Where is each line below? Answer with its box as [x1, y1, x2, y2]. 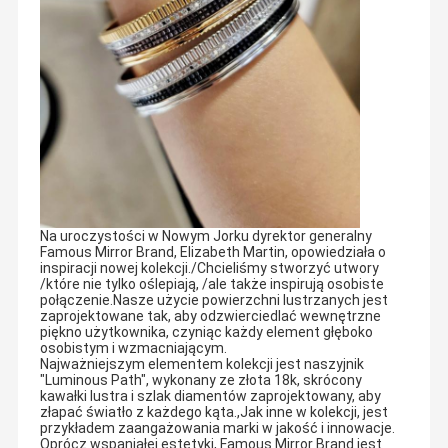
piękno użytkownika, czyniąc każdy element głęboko [39, 323, 373, 340]
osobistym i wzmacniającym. [39, 339, 227, 356]
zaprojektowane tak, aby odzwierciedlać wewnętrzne [39, 307, 381, 324]
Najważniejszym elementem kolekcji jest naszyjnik [39, 355, 364, 372]
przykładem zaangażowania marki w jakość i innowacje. [39, 419, 395, 436]
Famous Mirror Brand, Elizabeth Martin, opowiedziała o [39, 243, 386, 260]
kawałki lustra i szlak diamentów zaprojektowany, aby [39, 387, 381, 404]
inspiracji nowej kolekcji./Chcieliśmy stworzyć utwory [39, 259, 379, 276]
